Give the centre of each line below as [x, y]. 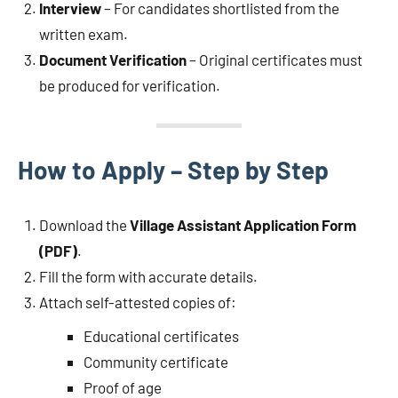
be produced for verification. [130, 86]
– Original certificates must [275, 60]
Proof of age [122, 387]
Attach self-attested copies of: [138, 302]
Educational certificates [161, 335]
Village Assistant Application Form [243, 225]
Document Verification [113, 60]
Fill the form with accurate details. [148, 277]
